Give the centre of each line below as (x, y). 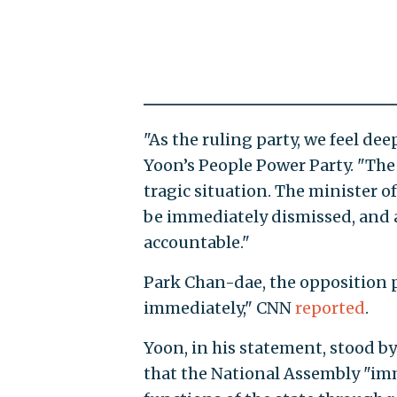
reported (330, 307)
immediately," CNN (219, 307)
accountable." (196, 242)
